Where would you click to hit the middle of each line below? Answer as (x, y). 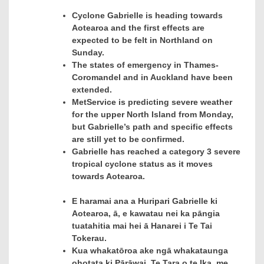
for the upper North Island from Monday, (153, 114)
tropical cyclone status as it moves (142, 164)
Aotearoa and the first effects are (138, 27)
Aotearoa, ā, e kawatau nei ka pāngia (146, 213)
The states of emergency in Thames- (145, 65)
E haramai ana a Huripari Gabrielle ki (145, 201)
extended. (92, 89)
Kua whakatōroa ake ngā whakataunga (150, 250)
